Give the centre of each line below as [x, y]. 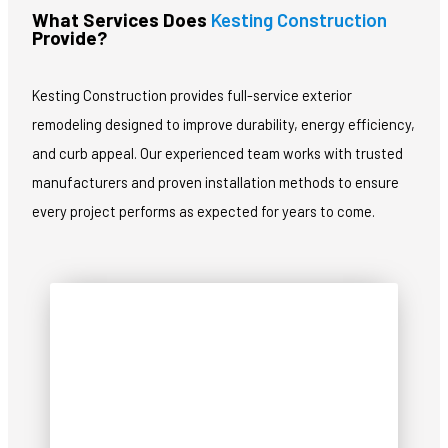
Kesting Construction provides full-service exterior [192, 95]
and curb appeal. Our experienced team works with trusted [217, 153]
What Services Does [121, 19]
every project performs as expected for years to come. [203, 211]
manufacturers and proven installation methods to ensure [215, 182]
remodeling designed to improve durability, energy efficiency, [223, 124]
